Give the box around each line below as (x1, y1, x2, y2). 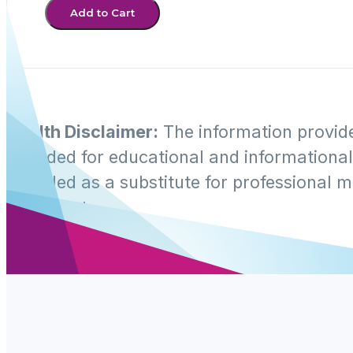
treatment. (6, 196, 93, 217)
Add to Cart (70, 6, 135, 19)
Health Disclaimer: (6, 121, 158, 142)
